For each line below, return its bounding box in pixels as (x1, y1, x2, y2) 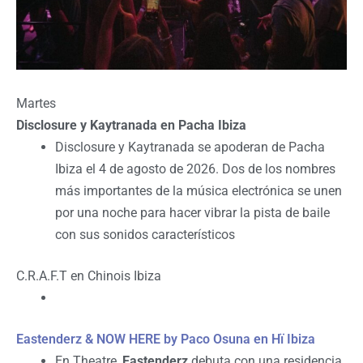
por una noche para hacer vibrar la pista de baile (55, 205, 330, 221)
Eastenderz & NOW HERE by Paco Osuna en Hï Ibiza (16, 331, 315, 348)
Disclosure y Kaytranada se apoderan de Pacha (55, 139, 325, 156)
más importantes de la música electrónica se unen (55, 183, 342, 199)
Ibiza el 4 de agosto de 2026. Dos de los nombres (55, 161, 335, 177)
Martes (16, 96, 56, 112)
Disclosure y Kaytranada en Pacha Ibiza (16, 117, 246, 134)
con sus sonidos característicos (55, 227, 235, 243)
